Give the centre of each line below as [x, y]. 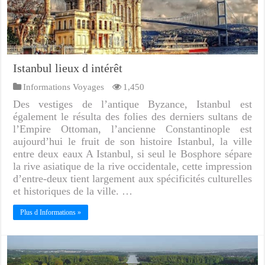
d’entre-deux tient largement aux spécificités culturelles [132, 179]
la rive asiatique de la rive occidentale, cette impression [132, 167]
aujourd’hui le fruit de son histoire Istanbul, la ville [132, 142]
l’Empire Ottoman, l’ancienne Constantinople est [132, 129]
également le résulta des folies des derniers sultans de [132, 117]
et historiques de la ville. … [73, 191]
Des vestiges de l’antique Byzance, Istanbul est [132, 104]
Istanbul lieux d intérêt [68, 68]
